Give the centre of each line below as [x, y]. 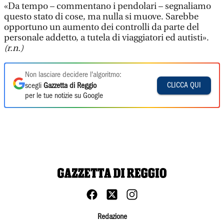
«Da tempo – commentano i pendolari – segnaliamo [107, 6]
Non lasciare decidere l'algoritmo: [73, 75]
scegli [34, 86]
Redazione [112, 217]
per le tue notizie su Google [64, 96]
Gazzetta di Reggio [70, 86]
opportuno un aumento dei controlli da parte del [101, 27]
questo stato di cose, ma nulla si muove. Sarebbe [101, 17]
